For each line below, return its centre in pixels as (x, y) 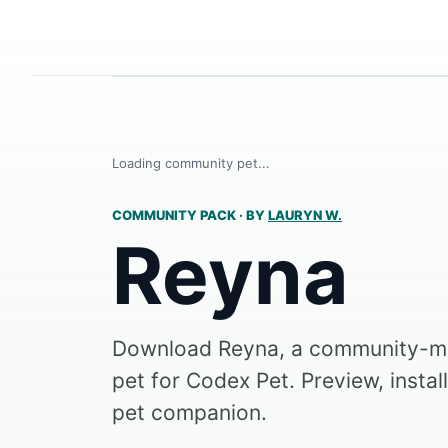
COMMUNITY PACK (175, 215)
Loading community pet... (191, 163)
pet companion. (189, 412)
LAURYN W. (305, 215)
